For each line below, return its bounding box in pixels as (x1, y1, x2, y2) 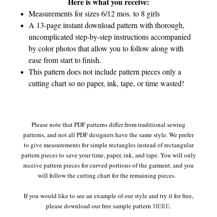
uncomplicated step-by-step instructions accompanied (29, 31, 191, 42)
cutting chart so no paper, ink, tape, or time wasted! (29, 77, 185, 88)
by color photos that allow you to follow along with (29, 43, 184, 53)
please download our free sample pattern (46, 201, 153, 210)
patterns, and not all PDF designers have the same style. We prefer (23, 130, 194, 139)
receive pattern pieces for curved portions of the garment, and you (23, 160, 194, 170)
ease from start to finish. (29, 54, 102, 65)
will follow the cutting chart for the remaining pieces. (37, 170, 178, 180)
